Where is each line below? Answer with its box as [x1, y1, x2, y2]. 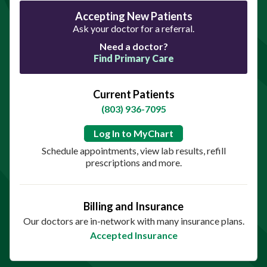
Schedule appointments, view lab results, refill [41, 144, 226, 156]
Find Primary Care [93, 52, 174, 64]
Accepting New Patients [74, 9, 193, 23]
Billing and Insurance [83, 199, 184, 213]
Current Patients [92, 87, 175, 101]
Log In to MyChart [94, 127, 173, 139]
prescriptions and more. [85, 156, 182, 168]
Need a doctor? [99, 40, 168, 52]
